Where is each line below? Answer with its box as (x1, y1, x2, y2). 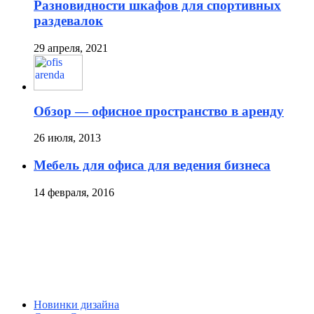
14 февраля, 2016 (34, 186, 114, 198)
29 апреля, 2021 (34, 41, 108, 54)
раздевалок (34, 13, 103, 29)
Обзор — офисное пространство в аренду (34, 103, 284, 118)
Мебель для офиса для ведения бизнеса (34, 158, 271, 173)
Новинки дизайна (34, 299, 119, 311)
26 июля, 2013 (34, 132, 101, 144)
